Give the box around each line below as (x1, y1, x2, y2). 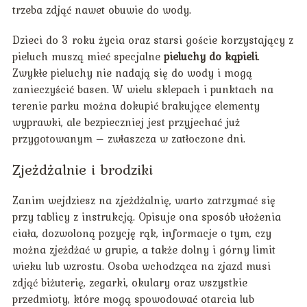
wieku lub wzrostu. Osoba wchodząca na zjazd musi (12, 258, 271, 275)
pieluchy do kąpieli (163, 48, 258, 65)
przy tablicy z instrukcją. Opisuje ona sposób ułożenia (12, 208, 281, 225)
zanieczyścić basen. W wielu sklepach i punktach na (12, 81, 273, 98)
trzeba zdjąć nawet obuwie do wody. (12, 1, 191, 19)
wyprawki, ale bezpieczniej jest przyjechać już (12, 114, 240, 131)
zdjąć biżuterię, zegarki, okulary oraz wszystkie (12, 274, 247, 291)
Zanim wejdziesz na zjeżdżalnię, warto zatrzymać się (12, 192, 275, 209)
